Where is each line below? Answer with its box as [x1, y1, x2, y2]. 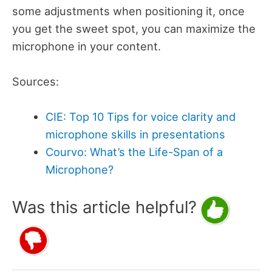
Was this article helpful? [12, 197, 197, 218]
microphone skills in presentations [45, 127, 225, 141]
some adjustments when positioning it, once [12, 4, 245, 18]
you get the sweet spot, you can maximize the [12, 21, 256, 35]
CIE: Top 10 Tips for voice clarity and [45, 110, 236, 124]
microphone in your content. [12, 39, 164, 53]
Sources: [12, 74, 59, 88]
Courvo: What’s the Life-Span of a [45, 145, 223, 159]
